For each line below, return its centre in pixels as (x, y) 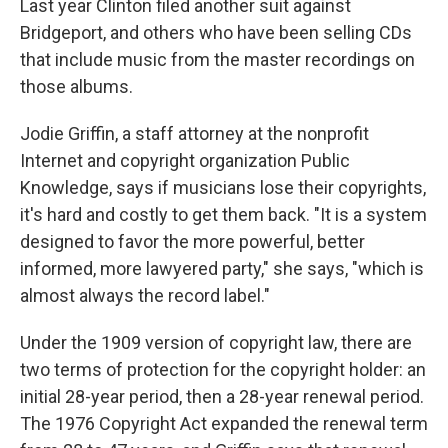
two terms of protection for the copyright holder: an (223, 369)
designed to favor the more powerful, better (192, 241)
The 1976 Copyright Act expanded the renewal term (224, 423)
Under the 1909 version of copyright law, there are (216, 342)
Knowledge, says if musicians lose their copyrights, (223, 187)
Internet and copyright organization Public (185, 160)
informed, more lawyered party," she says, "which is (222, 268)
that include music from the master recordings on (217, 59)
